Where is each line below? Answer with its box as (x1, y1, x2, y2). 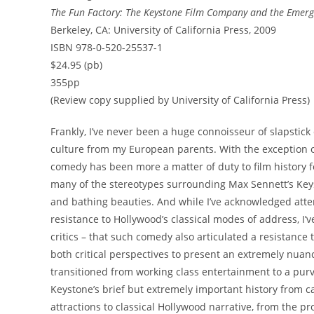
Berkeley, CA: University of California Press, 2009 (50, 23, 276, 36)
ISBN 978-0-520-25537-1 (50, 41, 163, 54)
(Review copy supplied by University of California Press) (50, 93, 310, 107)
